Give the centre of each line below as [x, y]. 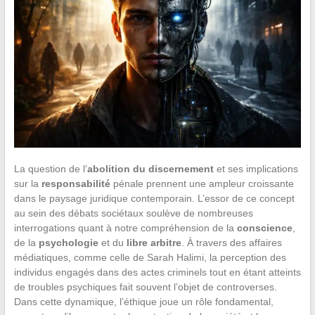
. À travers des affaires [231, 243]
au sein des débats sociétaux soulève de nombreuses [133, 213]
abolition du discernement [150, 169]
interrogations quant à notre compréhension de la [125, 228]
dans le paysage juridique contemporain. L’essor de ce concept [154, 199]
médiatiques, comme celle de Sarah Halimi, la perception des [150, 258]
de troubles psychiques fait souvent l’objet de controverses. [145, 287]
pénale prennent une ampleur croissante [202, 184]
